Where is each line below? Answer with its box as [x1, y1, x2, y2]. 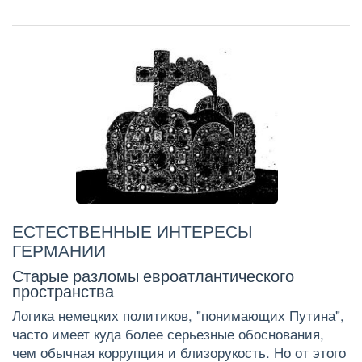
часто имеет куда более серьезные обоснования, [12, 324, 324, 344]
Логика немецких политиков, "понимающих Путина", [12, 305, 344, 326]
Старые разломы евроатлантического [12, 263, 294, 288]
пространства [12, 279, 114, 303]
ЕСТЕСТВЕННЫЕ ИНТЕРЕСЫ [12, 218, 253, 243]
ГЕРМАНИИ [12, 238, 106, 263]
